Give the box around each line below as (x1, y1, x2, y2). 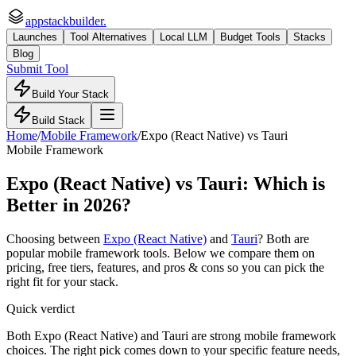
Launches (13, 31, 57, 43)
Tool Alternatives (70, 31, 147, 43)
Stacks (293, 31, 326, 43)
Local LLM (160, 31, 207, 43)
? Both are (257, 231, 309, 246)
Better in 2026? (6, 194, 131, 215)
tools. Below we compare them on (140, 246, 315, 260)
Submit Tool (6, 62, 68, 75)
